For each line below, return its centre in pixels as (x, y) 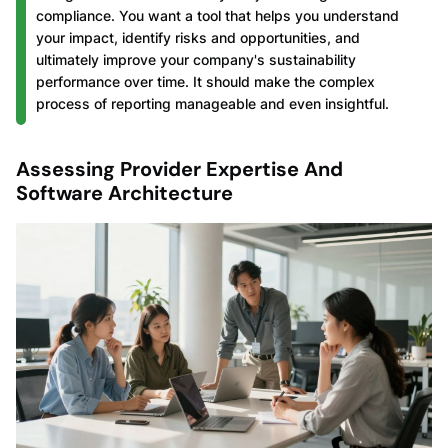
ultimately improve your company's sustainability (196, 59)
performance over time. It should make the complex (205, 81)
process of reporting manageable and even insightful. (212, 103)
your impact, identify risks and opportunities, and (198, 37)
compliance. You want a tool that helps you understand (217, 15)
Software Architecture (124, 192)
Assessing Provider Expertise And (179, 168)
